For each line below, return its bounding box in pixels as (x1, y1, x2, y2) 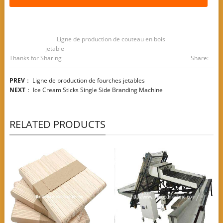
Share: (191, 54, 209, 63)
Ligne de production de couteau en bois (56, 35, 165, 44)
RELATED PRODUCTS (9, 117, 106, 131)
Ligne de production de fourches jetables (32, 76, 145, 85)
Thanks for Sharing (9, 54, 62, 63)
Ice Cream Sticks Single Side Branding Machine (32, 86, 163, 95)
